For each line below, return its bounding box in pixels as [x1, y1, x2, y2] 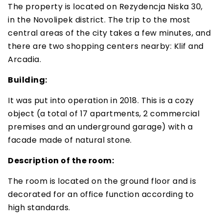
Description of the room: [8, 155, 114, 166]
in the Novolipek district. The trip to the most [8, 14, 191, 25]
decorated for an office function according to [8, 189, 194, 200]
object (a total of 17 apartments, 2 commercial [8, 108, 199, 119]
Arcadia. [8, 54, 41, 65]
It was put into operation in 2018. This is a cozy [8, 95, 194, 106]
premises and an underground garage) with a [8, 121, 193, 132]
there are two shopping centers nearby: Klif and [8, 41, 204, 52]
